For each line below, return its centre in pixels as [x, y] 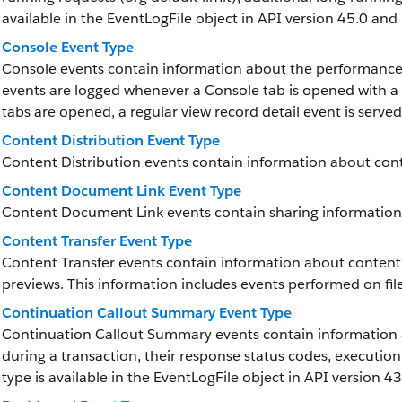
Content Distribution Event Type [111, 140]
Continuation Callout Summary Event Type [147, 313]
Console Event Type [68, 47]
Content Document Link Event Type [122, 191]
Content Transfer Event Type [97, 241]
